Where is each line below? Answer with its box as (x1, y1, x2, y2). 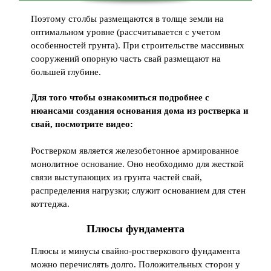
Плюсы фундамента (87, 222, 184, 235)
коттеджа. (31, 198, 70, 209)
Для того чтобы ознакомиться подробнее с (31, 92, 210, 102)
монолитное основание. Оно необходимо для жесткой (31, 158, 244, 169)
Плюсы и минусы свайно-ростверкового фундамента (31, 246, 241, 256)
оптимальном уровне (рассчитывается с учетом (31, 27, 221, 37)
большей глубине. (31, 67, 102, 77)
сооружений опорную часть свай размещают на (31, 53, 221, 64)
